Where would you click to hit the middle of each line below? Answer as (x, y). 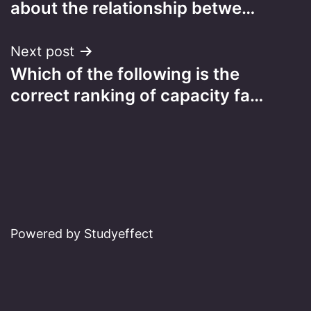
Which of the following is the (125, 74)
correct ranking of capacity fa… (137, 95)
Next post (42, 51)
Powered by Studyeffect (82, 234)
